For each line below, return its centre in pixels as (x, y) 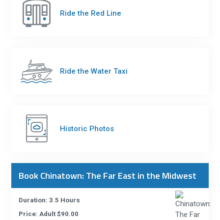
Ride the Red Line (91, 14)
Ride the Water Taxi (94, 71)
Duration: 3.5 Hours (50, 200)
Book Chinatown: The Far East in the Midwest (108, 176)
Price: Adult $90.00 (49, 214)
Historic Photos (87, 129)
